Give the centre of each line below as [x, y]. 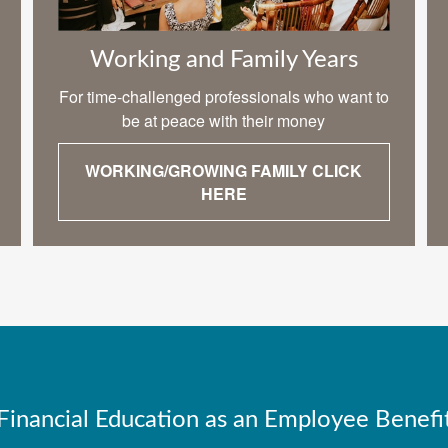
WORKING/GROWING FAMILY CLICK [224, 171]
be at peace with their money [224, 121]
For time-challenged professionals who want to [223, 97]
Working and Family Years [223, 60]
